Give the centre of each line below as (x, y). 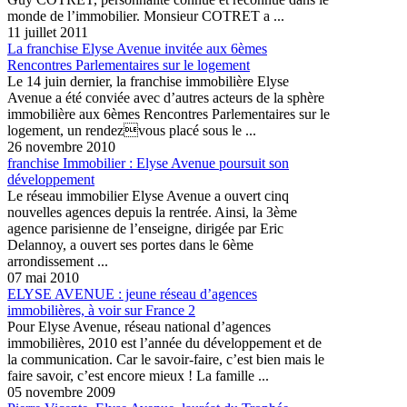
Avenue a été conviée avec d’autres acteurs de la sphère (166, 97)
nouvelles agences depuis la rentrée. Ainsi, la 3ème (152, 212)
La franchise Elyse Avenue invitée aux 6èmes (137, 48)
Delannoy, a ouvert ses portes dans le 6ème (130, 244)
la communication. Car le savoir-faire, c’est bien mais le (166, 359)
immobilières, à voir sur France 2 (101, 310)
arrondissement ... (58, 261)
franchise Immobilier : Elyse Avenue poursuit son (148, 163)
